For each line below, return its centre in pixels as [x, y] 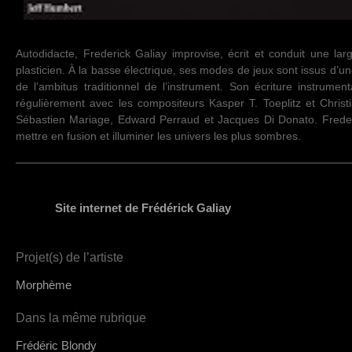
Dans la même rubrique [81, 318]
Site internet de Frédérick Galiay [143, 207]
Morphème [44, 285]
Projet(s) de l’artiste [70, 258]
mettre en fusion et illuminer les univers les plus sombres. [158, 136]
